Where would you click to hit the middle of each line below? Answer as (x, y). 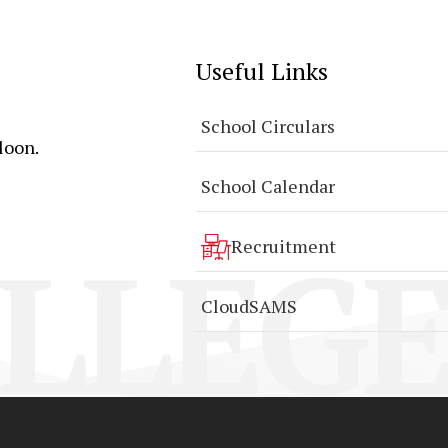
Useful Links (261, 71)
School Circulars (267, 126)
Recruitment (283, 246)
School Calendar (267, 186)
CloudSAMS (248, 306)
